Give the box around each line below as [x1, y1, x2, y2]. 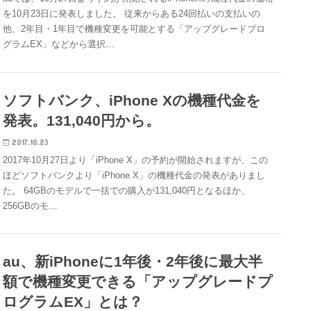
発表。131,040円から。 [3, 112, 161, 128]
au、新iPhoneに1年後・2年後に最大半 [3, 253, 263, 270]
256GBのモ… [3, 200, 58, 211]
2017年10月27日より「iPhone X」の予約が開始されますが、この [3, 154, 269, 165]
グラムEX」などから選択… [3, 39, 115, 50]
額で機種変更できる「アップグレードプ [3, 274, 274, 290]
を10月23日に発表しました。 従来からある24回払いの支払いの [3, 8, 261, 19]
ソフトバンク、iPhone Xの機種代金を [3, 92, 262, 108]
